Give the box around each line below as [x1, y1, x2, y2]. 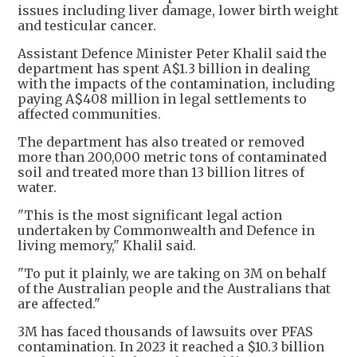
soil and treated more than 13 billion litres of [18, 163, 304, 180]
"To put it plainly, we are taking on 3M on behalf [18, 265, 326, 281]
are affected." [18, 295, 100, 312]
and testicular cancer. [18, 17, 156, 33]
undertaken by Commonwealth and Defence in [18, 222, 315, 238]
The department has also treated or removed [18, 133, 304, 150]
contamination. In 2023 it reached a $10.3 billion [18, 338, 324, 355]
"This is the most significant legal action [18, 206, 282, 223]
